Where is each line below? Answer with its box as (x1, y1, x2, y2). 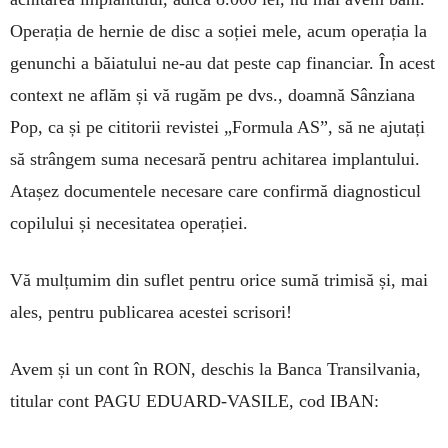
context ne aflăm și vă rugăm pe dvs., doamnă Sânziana (10, 84, 415, 105)
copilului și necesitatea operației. (10, 212, 248, 233)
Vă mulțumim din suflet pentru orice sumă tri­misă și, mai (10, 269, 428, 290)
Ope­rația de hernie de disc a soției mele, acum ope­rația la (10, 20, 427, 41)
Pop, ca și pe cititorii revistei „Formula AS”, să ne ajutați (10, 116, 425, 137)
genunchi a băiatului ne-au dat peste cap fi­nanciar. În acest (10, 52, 435, 73)
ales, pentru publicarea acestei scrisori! (10, 301, 292, 322)
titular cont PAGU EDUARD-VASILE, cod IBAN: (10, 390, 379, 411)
